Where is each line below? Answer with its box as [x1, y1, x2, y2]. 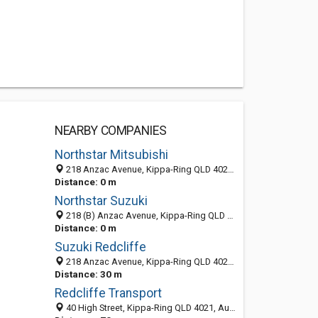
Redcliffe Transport [54, 286, 162, 300]
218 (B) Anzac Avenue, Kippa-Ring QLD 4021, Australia [63, 210, 227, 221]
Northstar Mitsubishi [54, 148, 168, 162]
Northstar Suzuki [54, 194, 148, 208]
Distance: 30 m [54, 268, 122, 280]
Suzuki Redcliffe [54, 240, 146, 254]
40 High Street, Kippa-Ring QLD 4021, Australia [63, 302, 229, 313]
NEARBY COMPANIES [54, 124, 167, 138]
